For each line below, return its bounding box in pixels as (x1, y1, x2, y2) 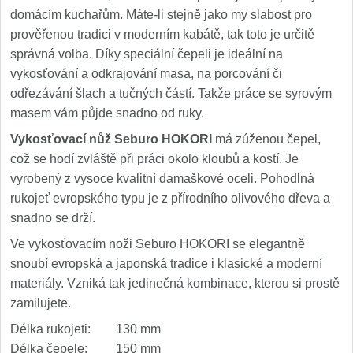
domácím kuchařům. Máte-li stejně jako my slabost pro (10, 8, 312, 21)
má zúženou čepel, (212, 132, 321, 146)
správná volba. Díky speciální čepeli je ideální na (10, 47, 283, 61)
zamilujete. (10, 296, 71, 310)
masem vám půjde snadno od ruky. (10, 106, 204, 120)
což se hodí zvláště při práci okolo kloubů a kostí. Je (10, 152, 299, 165)
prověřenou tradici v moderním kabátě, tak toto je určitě (10, 28, 314, 41)
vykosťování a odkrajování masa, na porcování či (10, 67, 282, 80)
